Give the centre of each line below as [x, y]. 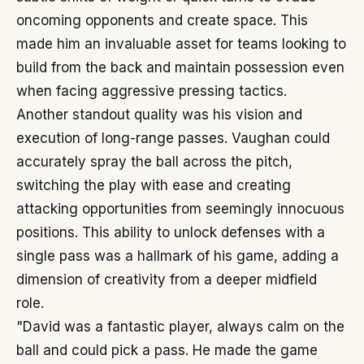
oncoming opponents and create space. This [162, 20]
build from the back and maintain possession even [180, 67]
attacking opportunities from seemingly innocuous [180, 209]
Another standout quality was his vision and [159, 115]
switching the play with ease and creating [154, 185]
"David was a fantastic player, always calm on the [180, 327]
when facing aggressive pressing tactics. [152, 91]
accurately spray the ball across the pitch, [154, 162]
